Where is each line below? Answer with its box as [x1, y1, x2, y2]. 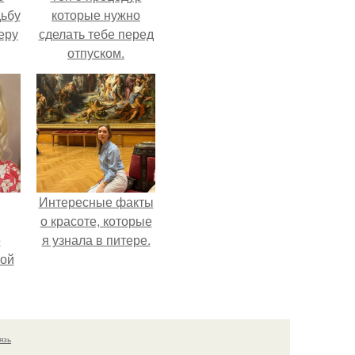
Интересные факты [38, 193, 154, 211]
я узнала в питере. [41, 231, 151, 249]
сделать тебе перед [38, 25, 154, 43]
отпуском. [67, 44, 124, 62]
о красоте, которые [40, 212, 152, 230]
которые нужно [52, 6, 140, 24]
